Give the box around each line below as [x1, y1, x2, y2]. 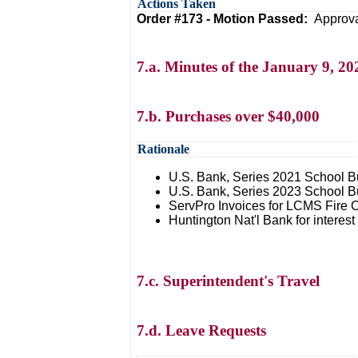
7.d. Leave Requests [137, 322, 266, 339]
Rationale [137, 142, 189, 156]
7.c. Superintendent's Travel [137, 272, 320, 289]
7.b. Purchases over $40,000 [137, 108, 320, 125]
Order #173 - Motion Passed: [137, 12, 314, 26]
